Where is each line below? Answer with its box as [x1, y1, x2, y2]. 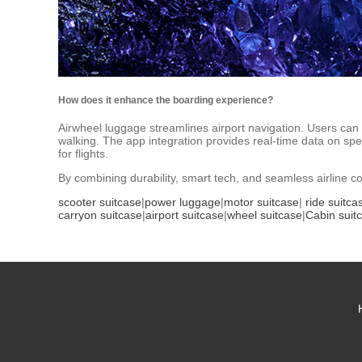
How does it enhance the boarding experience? [58, 95, 273, 106]
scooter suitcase [58, 195, 141, 208]
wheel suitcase [227, 208, 302, 221]
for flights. [58, 146, 108, 160]
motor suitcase [224, 195, 299, 208]
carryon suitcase [58, 208, 142, 221]
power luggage [145, 195, 221, 208]
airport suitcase [145, 208, 224, 221]
